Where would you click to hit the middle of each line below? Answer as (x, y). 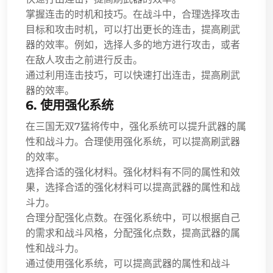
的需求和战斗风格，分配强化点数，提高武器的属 (133, 233)
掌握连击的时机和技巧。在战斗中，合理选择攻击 (133, 14)
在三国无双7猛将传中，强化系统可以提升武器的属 (136, 126)
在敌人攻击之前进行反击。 (84, 60)
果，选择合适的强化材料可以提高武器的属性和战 (133, 187)
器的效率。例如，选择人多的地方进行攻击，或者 (133, 44)
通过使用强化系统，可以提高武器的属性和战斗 (128, 263)
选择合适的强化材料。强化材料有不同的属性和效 (133, 172)
